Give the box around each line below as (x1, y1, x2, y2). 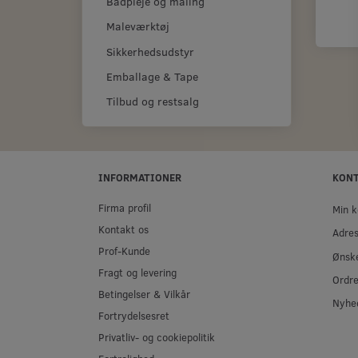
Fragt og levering (98, 265, 177, 279)
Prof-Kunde (98, 244, 150, 257)
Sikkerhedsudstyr (106, 43, 194, 59)
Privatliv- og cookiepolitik (98, 330, 215, 344)
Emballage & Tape (106, 69, 198, 85)
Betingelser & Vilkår (98, 287, 190, 300)
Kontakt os (98, 222, 149, 236)
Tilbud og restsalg (106, 93, 199, 109)
